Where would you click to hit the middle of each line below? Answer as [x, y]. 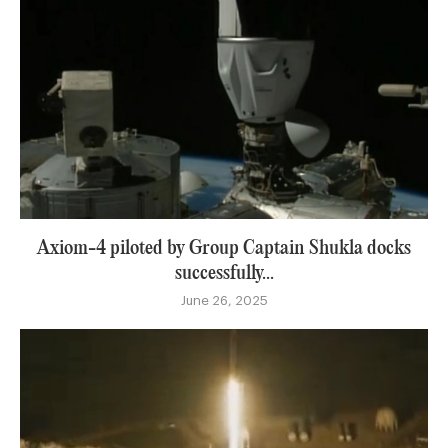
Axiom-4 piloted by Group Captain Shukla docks [224, 248]
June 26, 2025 [224, 300]
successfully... [224, 273]
